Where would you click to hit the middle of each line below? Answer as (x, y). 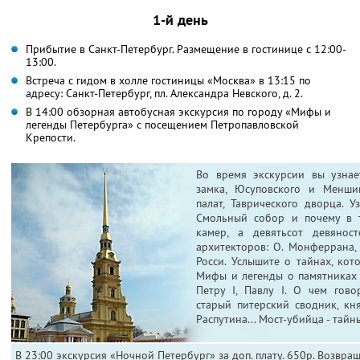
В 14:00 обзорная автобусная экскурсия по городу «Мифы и (178, 111)
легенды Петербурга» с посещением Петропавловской (162, 124)
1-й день (180, 19)
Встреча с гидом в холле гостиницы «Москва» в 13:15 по (168, 80)
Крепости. (51, 137)
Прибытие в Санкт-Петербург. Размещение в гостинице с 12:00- (186, 49)
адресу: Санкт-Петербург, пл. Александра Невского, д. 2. (164, 93)
